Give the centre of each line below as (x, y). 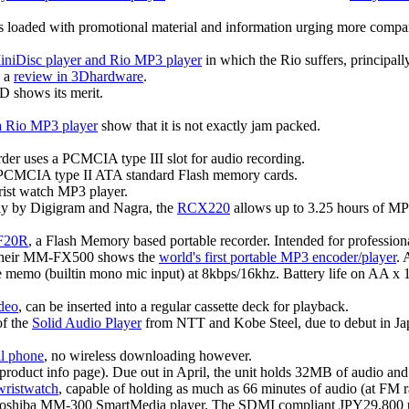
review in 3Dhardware (79, 77)
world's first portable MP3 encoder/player (278, 257)
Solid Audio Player (87, 323)
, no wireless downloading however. (148, 356)
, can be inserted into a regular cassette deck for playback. (184, 307)
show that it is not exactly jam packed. (209, 126)
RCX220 (204, 208)
